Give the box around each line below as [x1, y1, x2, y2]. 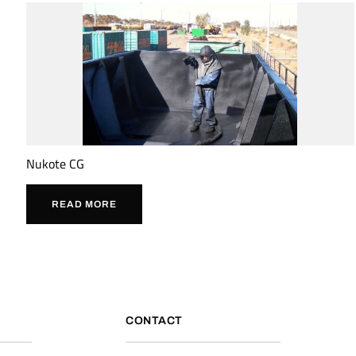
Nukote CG [25, 153, 84, 173]
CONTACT [126, 315, 183, 327]
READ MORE [51, 198, 117, 210]
